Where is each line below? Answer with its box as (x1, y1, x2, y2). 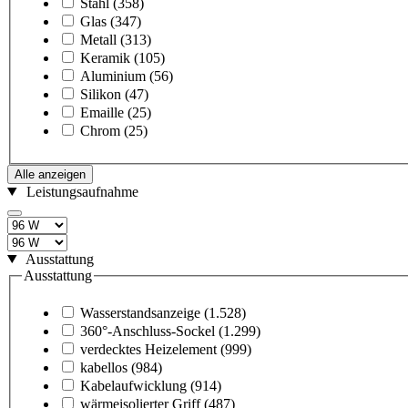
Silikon (80, 86, 121, 102)
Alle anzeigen (15, 167, 86, 181)
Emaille (80, 104, 124, 120)
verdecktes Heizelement (80, 342, 217, 358)
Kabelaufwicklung (80, 378, 187, 394)
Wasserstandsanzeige (80, 305, 200, 321)
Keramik (80, 49, 130, 66)
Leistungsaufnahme (25, 183, 138, 199)
